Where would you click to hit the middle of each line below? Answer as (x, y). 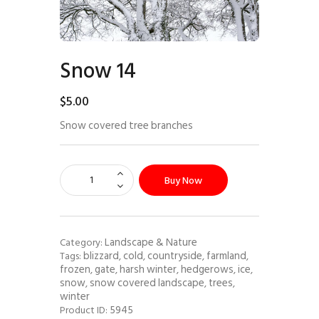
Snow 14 (98, 72)
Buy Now (183, 180)
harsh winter (148, 269)
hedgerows (207, 269)
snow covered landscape (147, 282)
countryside (175, 255)
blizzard (101, 255)
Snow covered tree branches (126, 125)
